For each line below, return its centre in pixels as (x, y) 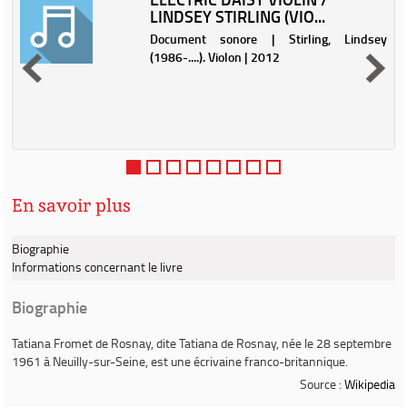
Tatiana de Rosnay (228, 343)
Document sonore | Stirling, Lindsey (268, 39)
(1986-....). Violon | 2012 (215, 57)
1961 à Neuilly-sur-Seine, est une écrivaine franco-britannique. (180, 361)
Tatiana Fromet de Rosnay (81, 343)
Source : (322, 384)
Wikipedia (370, 384)
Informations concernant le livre (97, 267)
